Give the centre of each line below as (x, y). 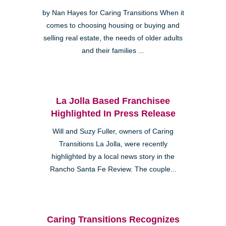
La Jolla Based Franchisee (113, 101)
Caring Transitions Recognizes (113, 219)
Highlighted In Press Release (113, 113)
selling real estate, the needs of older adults (113, 38)
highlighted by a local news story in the (113, 156)
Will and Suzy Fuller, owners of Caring (113, 131)
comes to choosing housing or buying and (113, 25)
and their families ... (113, 50)
